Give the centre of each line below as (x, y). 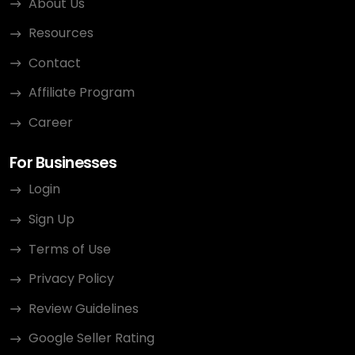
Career (51, 122)
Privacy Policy (73, 279)
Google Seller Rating (92, 338)
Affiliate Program (82, 93)
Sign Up (52, 219)
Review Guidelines (84, 308)
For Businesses (63, 162)
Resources (61, 33)
